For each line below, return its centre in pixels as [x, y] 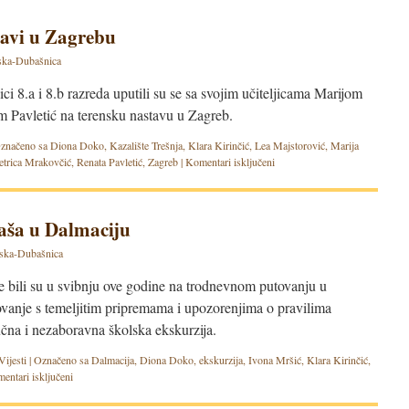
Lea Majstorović [290, 145]
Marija [345, 145]
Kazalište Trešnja [146, 145]
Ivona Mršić [275, 360]
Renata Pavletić [110, 162]
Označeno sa [61, 360]
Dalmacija [113, 360]
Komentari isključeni [230, 162]
